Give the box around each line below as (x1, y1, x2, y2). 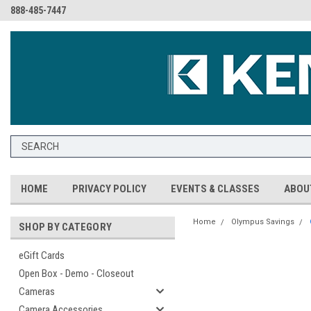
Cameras (19, 285, 55, 298)
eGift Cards (19, 249, 65, 262)
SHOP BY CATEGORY (19, 221, 112, 233)
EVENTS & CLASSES (171, 183, 260, 195)
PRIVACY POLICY (72, 183, 146, 195)
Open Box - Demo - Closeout (19, 267, 134, 280)
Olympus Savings (230, 217, 294, 226)
